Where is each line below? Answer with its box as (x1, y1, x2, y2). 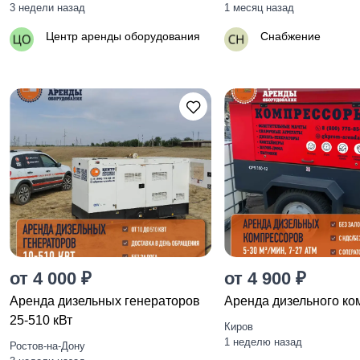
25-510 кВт (10, 313, 72, 327)
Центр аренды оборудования (46, 30, 200, 43)
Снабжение (260, 30, 321, 43)
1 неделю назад (224, 336, 303, 348)
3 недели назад (10, 2, 85, 14)
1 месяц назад (224, 2, 295, 14)
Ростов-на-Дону (10, 340, 85, 352)
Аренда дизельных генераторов (10, 294, 200, 308)
